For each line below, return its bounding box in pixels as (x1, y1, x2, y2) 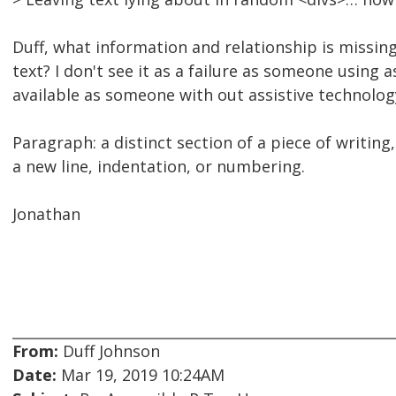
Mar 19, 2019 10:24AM (57, 364, 225, 386)
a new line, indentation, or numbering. (12, 156, 305, 178)
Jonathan (12, 203, 80, 225)
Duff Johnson (58, 340, 160, 362)
